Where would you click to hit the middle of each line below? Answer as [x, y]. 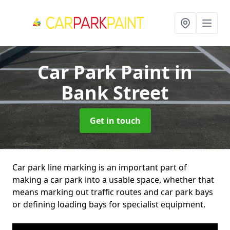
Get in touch [115, 121]
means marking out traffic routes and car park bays [113, 192]
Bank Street [115, 93]
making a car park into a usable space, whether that [113, 180]
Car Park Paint [106, 72]
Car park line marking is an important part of [100, 167]
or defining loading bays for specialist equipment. [109, 204]
